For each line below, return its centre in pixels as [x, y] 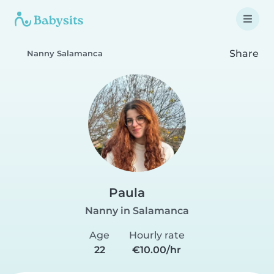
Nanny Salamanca [65, 54]
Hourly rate [157, 235]
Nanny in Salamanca [137, 211]
